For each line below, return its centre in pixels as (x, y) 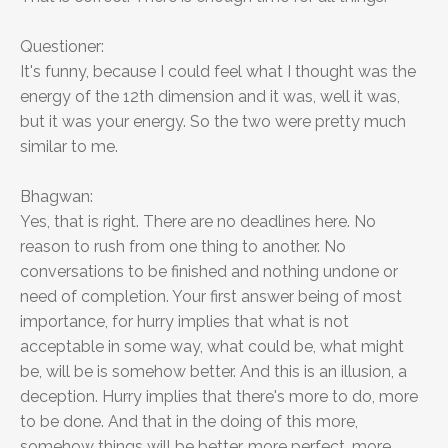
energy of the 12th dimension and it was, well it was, (210, 97)
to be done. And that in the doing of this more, (189, 422)
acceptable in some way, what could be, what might (212, 347)
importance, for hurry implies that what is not (184, 322)
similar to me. (69, 147)
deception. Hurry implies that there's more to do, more (219, 397)
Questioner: (62, 47)
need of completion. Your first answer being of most (211, 297)
